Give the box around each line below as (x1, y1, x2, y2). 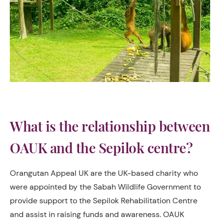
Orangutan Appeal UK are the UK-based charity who (10, 167, 198, 178)
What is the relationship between (10, 116, 210, 135)
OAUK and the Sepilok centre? (10, 138, 192, 157)
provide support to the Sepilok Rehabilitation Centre (10, 195, 197, 206)
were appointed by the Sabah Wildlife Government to (10, 181, 201, 192)
